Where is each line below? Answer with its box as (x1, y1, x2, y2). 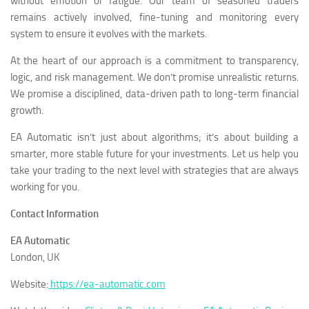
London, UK (10, 250, 60, 263)
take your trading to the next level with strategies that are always (10, 163, 299, 177)
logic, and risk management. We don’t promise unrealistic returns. (10, 70, 299, 83)
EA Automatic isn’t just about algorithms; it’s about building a (10, 130, 299, 143)
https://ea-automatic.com (50, 277, 166, 290)
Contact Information (10, 207, 99, 220)
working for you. (10, 180, 79, 193)
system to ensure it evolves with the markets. (10, 27, 207, 40)
